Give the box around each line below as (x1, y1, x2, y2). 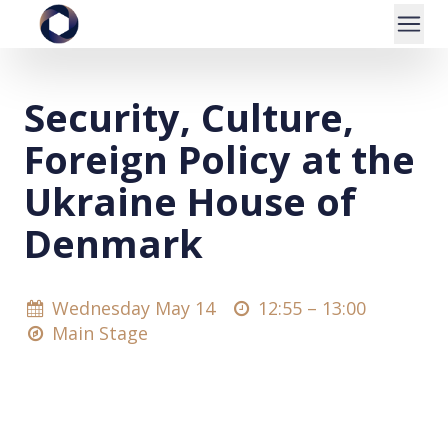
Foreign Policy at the (24, 133, 415, 185)
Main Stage (52, 321, 149, 345)
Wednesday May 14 (52, 296, 216, 320)
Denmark (24, 217, 203, 269)
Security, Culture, (24, 91, 354, 143)
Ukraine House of (24, 175, 356, 227)
